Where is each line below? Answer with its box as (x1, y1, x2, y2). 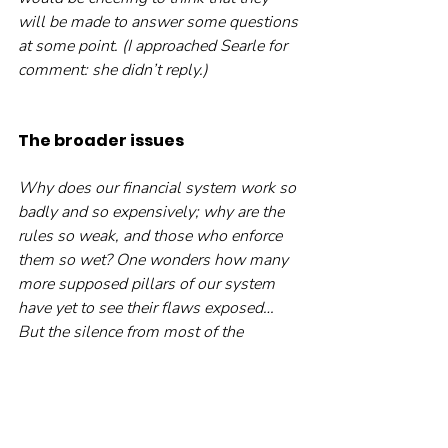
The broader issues (18, 129, 184, 153)
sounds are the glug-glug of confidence (18, 369, 297, 392)
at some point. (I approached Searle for (18, 35, 291, 58)
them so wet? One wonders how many (18, 249, 292, 272)
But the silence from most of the (18, 321, 247, 344)
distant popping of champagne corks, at (18, 417, 297, 440)
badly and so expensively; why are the (18, 201, 288, 224)
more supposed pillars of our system (18, 273, 279, 296)
